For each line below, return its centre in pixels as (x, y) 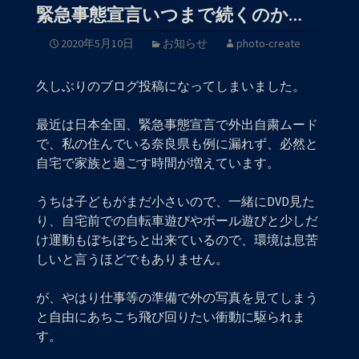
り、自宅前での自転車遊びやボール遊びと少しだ (177, 220)
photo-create (268, 43)
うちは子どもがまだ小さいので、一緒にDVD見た (175, 201)
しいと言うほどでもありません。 (132, 259)
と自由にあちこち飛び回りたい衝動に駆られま (171, 317)
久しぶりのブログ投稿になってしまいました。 (171, 86)
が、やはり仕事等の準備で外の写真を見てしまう (177, 297)
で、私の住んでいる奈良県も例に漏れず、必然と (177, 143)
